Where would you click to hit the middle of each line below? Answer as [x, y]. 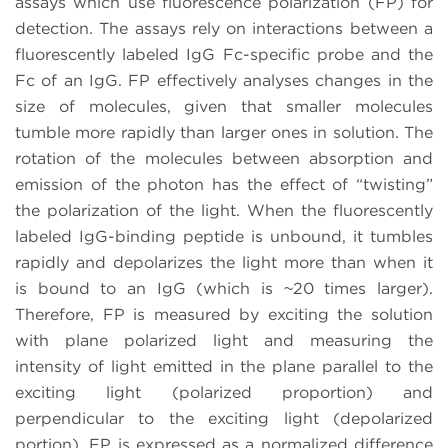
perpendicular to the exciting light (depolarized [224, 418]
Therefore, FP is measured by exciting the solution [224, 314]
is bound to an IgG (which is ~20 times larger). [224, 288]
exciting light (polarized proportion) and [224, 392]
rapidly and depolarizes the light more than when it [224, 262]
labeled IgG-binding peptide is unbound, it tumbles [224, 236]
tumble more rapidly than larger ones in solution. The [224, 132]
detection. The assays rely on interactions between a [224, 28]
